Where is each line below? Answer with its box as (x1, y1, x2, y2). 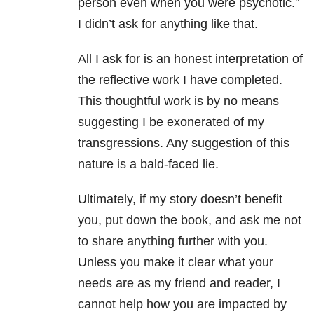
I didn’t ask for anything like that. (78, 17, 258, 32)
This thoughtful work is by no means (78, 94, 279, 109)
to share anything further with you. (78, 234, 268, 249)
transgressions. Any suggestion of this (78, 136, 289, 151)
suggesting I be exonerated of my (78, 115, 264, 130)
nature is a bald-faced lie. (78, 157, 219, 172)
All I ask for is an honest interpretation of (78, 52, 303, 67)
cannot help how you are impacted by (78, 297, 287, 312)
